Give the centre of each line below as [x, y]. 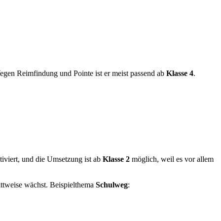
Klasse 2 [116, 159]
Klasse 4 [180, 73]
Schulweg [112, 184]
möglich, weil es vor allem [172, 159]
